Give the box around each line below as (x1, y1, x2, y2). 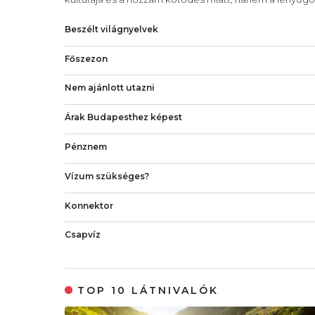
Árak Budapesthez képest (65, 112, 182, 123)
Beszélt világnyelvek (65, 23, 158, 34)
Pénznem (65, 141, 107, 153)
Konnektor (65, 200, 113, 211)
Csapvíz (65, 229, 101, 240)
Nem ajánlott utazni (65, 82, 155, 94)
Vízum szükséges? (65, 170, 149, 181)
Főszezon (65, 53, 108, 64)
